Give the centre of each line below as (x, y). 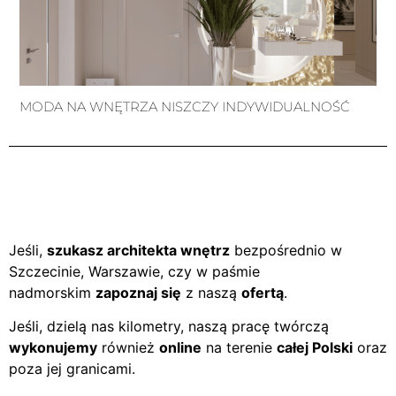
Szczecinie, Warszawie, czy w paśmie (134, 271)
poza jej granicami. (72, 369)
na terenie (239, 348)
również (128, 348)
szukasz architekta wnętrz (138, 250)
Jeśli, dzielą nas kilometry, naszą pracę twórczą (169, 327)
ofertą (263, 292)
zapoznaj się (138, 292)
